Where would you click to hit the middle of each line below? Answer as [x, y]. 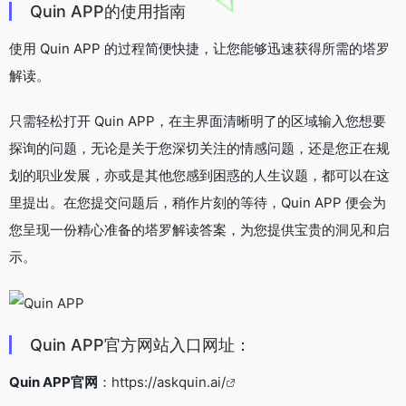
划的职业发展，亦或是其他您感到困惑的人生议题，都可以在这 [199, 175]
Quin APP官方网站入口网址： [140, 344]
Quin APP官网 [53, 382]
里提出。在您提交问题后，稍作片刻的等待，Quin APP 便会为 [198, 202]
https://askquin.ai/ [169, 382]
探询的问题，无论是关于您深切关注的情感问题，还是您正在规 [199, 148]
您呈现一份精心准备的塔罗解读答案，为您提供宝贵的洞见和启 [199, 229]
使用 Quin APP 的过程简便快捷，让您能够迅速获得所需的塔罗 [199, 48]
